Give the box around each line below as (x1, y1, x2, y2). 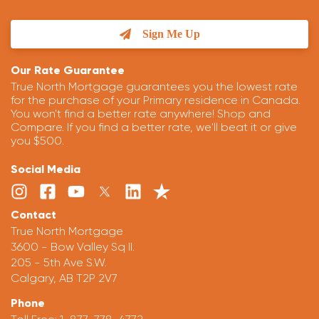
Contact (11, 207, 56, 221)
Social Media (11, 162, 80, 176)
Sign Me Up (142, 27, 200, 40)
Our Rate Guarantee (11, 63, 125, 77)
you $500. (11, 133, 64, 147)
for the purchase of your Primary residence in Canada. (11, 93, 300, 107)
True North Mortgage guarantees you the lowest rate (11, 79, 298, 93)
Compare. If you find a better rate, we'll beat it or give (11, 120, 297, 134)
